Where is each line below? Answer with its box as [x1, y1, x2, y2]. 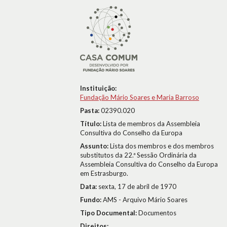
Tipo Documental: [80, 209, 138, 217]
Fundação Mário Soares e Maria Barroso [80, 93, 199, 101]
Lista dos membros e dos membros [110, 142, 214, 150]
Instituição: [80, 84, 117, 92]
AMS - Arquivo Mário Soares [103, 196, 187, 204]
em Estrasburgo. [80, 169, 128, 177]
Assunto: [80, 142, 110, 150]
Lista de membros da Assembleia [103, 120, 200, 128]
